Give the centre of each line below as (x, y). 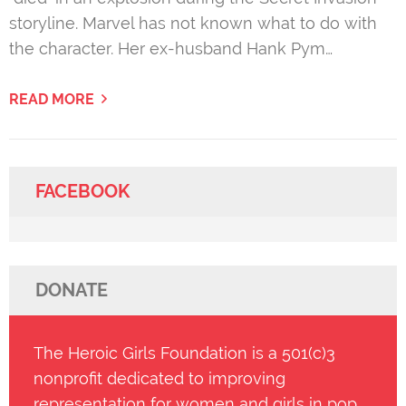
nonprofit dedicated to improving (159, 378)
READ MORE (52, 99)
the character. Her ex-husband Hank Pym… (171, 48)
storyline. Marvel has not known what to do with (193, 23)
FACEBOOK (82, 191)
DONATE (72, 290)
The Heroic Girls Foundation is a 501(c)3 (184, 353)
